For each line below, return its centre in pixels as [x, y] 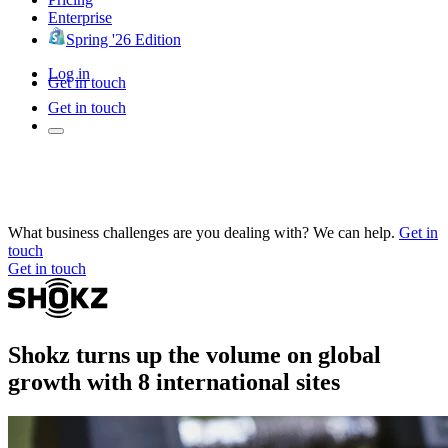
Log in [69, 73]
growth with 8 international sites [174, 381]
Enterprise [80, 17]
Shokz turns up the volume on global [194, 354]
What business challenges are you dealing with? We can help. [201, 232]
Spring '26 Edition [123, 39]
